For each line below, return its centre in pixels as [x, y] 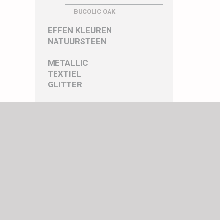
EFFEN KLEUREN [80, 30]
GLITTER [65, 84]
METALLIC [68, 63]
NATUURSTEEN [77, 41]
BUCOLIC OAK [95, 12]
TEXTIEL [64, 74]
